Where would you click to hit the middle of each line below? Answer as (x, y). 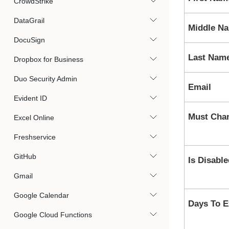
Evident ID (30, 98)
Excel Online (34, 118)
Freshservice (35, 137)
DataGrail (29, 20)
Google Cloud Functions (53, 215)
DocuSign (29, 40)
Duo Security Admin (45, 79)
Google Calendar (41, 195)
